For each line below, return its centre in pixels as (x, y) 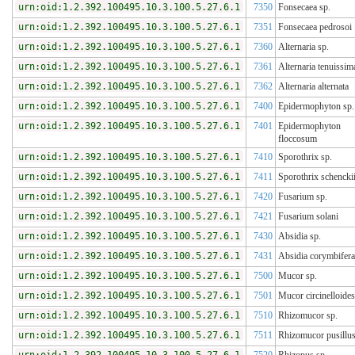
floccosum (298, 139)
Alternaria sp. (303, 47)
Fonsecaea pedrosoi (315, 27)
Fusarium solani (308, 217)
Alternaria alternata (313, 87)
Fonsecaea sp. (304, 8)
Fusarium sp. (303, 197)
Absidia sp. (300, 237)
